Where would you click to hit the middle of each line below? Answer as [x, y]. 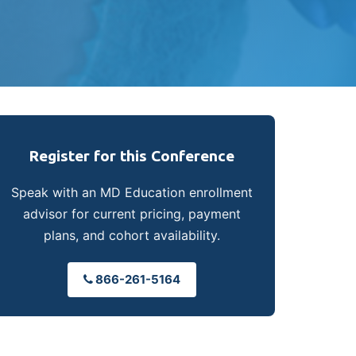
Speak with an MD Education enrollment [132, 193]
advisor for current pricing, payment [132, 214]
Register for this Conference [132, 156]
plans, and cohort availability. [132, 236]
